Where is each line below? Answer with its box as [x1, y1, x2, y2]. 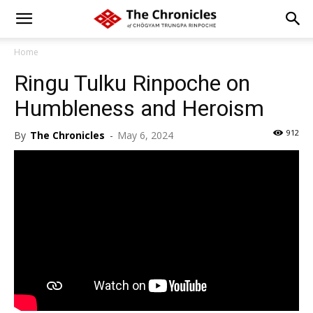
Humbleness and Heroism [14, 95, 264, 122]
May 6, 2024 [117, 129, 173, 142]
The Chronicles [30, 129, 105, 142]
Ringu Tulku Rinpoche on [14, 70, 250, 96]
